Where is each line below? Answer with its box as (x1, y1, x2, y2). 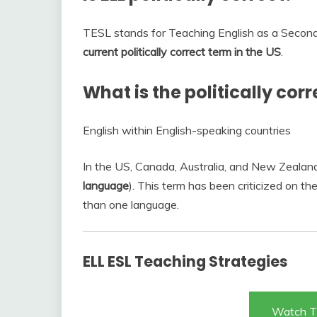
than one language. (83, 197, 179, 212)
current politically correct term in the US (83, 45, 281, 59)
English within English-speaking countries (83, 123, 291, 138)
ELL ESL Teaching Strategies (83, 251, 288, 272)
